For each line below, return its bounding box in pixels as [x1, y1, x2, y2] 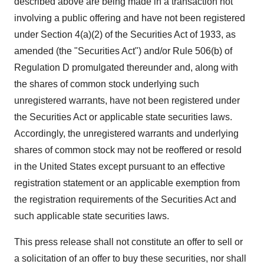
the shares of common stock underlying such [14, 79, 199, 90]
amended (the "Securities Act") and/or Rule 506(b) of [14, 46, 232, 57]
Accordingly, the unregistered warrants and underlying [14, 128, 239, 139]
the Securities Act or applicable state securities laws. [14, 112, 232, 123]
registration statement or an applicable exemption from [14, 178, 240, 189]
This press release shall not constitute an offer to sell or [14, 237, 243, 247]
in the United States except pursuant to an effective [14, 161, 225, 172]
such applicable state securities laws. [14, 211, 169, 222]
